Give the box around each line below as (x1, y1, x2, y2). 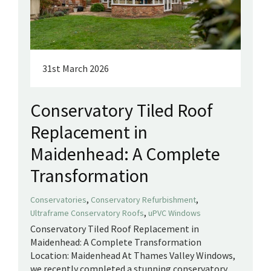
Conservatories (30, 194, 87, 205)
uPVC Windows (148, 207, 201, 218)
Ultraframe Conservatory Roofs (30, 207, 144, 218)
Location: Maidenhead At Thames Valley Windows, (30, 249, 235, 261)
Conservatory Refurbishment (91, 194, 196, 205)
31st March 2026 (42, 62, 109, 74)
